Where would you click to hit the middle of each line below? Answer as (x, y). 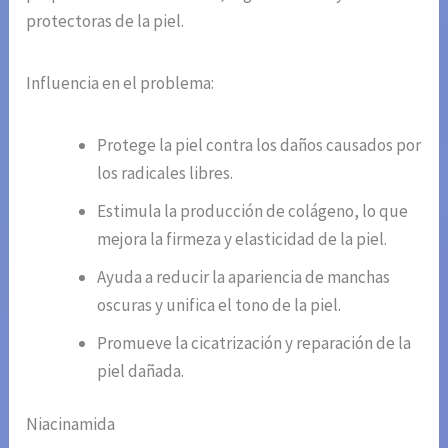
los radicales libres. (165, 172)
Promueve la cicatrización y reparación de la (254, 342)
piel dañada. (141, 370)
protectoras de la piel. (105, 20)
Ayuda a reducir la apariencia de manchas (244, 276)
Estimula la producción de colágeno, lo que (253, 210)
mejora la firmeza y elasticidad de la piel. (242, 238)
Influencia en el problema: (120, 82)
